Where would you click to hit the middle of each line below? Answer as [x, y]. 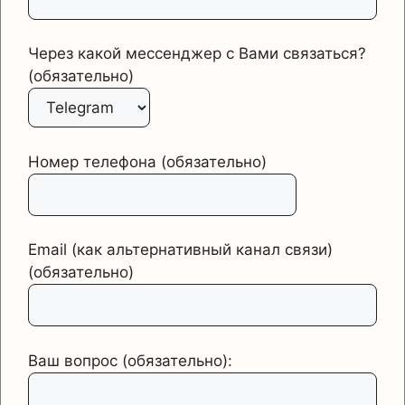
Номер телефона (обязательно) [147, 161]
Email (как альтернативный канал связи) [180, 250]
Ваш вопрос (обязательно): [130, 360]
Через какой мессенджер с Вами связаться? [197, 54]
